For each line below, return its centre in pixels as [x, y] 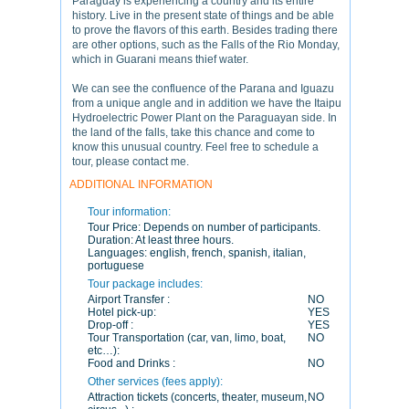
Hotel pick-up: [122, 312]
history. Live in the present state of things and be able [203, 16]
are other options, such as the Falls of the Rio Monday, [206, 45]
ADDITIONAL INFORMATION [141, 184]
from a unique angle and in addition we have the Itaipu [207, 103]
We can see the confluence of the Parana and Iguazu [203, 89]
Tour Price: [115, 227]
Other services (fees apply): [155, 382]
